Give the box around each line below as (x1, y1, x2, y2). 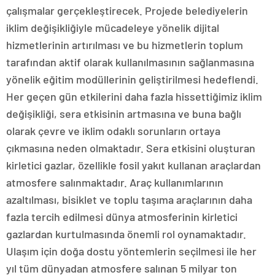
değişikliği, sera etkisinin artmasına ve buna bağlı (6, 107, 241, 121)
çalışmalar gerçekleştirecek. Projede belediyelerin (6, 4, 248, 18)
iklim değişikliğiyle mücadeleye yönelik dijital (6, 21, 219, 35)
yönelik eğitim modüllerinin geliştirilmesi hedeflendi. (6, 72, 258, 87)
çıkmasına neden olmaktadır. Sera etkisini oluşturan (6, 141, 255, 155)
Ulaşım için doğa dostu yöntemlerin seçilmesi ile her (6, 244, 257, 258)
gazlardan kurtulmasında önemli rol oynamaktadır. (6, 227, 246, 241)
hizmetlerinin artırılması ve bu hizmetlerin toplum (6, 38, 243, 52)
